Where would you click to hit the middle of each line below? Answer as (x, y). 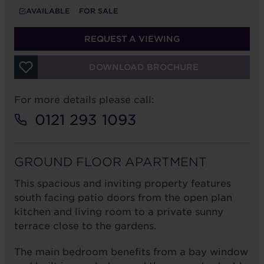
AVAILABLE (48, 11)
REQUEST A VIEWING (132, 39)
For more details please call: (84, 100)
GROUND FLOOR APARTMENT (110, 162)
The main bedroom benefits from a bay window (131, 252)
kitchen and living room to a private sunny (119, 212)
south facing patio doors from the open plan (123, 198)
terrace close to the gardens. (85, 226)
